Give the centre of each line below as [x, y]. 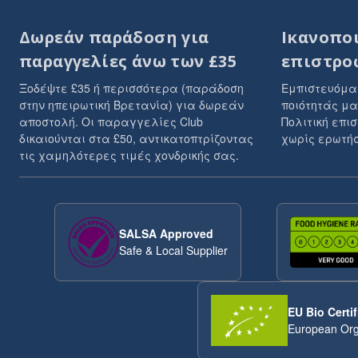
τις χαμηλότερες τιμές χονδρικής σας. [129, 155]
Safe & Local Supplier [173, 250]
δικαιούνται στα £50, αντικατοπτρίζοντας [136, 138]
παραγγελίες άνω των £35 [128, 61]
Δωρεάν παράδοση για [114, 37]
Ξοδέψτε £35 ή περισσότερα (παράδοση [131, 88]
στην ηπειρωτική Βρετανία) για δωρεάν [131, 105]
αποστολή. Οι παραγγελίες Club [111, 121]
